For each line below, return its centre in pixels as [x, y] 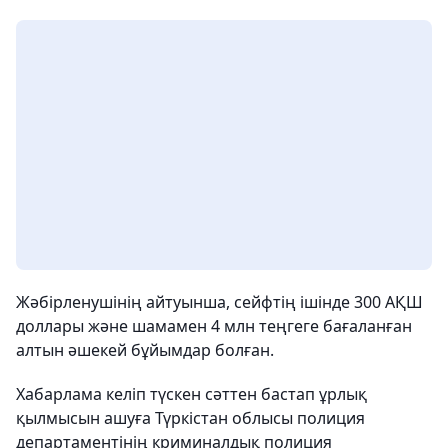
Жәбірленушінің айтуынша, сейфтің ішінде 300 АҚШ [219, 302]
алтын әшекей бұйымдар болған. [145, 350]
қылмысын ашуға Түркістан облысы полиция [190, 418]
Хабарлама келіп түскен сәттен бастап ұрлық [191, 394]
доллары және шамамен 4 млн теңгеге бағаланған [214, 326]
